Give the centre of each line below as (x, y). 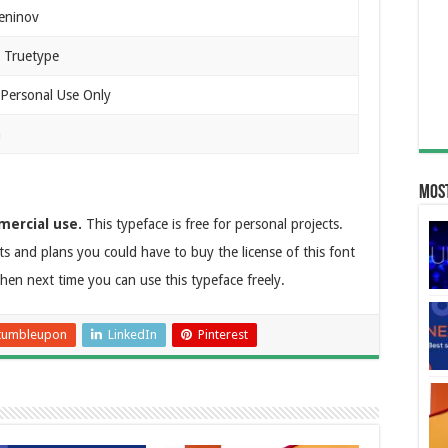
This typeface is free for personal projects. (212, 223)
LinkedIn (132, 334)
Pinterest (223, 334)
